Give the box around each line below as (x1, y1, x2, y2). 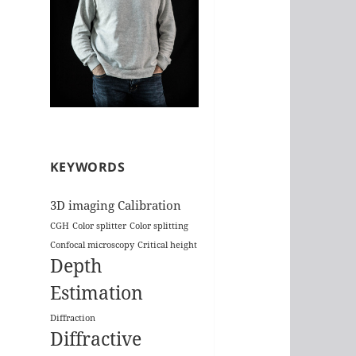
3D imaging (49, 196, 114, 213)
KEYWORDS (49, 157, 126, 176)
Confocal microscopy (49, 238, 134, 250)
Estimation (49, 280, 143, 305)
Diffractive (49, 326, 141, 351)
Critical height (137, 238, 197, 250)
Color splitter (72, 219, 126, 231)
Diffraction (49, 311, 95, 323)
